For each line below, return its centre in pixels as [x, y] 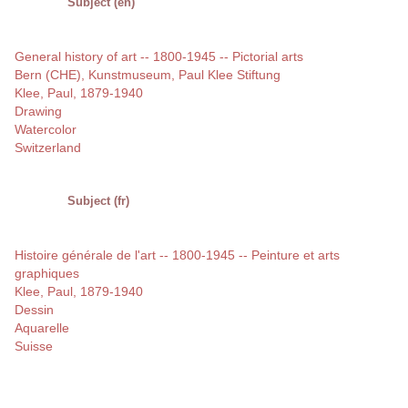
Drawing [38, 112]
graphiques [47, 274]
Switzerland [48, 148]
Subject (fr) [98, 201]
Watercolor [46, 130]
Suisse [34, 347]
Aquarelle [42, 328]
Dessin [34, 310]
